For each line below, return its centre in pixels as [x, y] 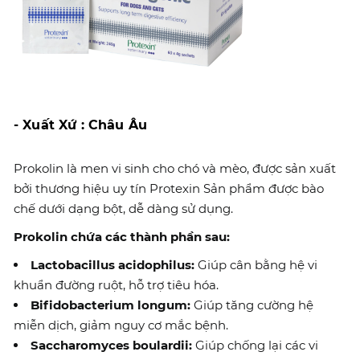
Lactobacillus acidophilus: [112, 265]
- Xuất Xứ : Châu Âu [81, 125]
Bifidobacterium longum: [110, 305]
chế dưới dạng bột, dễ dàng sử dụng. [123, 209]
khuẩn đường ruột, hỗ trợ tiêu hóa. [116, 285]
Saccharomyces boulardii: [111, 345]
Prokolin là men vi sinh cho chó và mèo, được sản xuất [175, 168]
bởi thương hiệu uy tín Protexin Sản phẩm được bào [169, 188]
